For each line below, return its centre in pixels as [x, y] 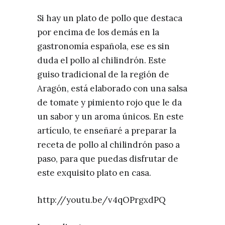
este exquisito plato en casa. [94, 173]
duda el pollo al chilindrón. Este [102, 60]
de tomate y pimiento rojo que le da [109, 102]
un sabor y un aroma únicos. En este [110, 117]
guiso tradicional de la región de [103, 74]
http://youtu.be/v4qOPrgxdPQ [101, 200]
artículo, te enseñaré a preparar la [107, 131]
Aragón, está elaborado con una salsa [112, 88]
